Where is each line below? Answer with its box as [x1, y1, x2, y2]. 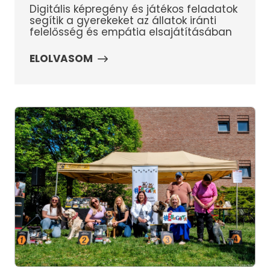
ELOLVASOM [29, 51, 93, 66]
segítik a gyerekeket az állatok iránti [29, 13, 216, 28]
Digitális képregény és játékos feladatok [29, 1, 237, 16]
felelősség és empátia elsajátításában [29, 24, 232, 39]
